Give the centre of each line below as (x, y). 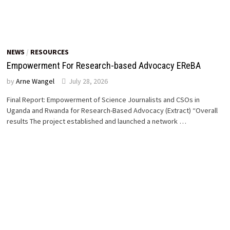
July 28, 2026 (89, 81)
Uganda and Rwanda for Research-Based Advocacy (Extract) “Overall (112, 111)
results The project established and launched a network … (97, 121)
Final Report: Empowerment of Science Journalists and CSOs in (103, 100)
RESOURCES (50, 52)
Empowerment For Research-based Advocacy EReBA (104, 66)
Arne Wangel (35, 81)
